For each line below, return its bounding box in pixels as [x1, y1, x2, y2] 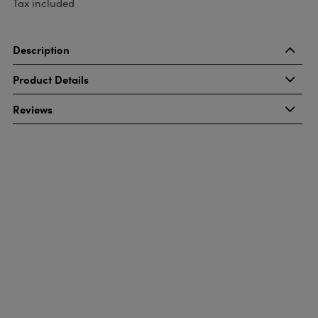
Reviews [12, 102, 53, 116]
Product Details [12, 72, 89, 87]
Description [12, 42, 70, 57]
